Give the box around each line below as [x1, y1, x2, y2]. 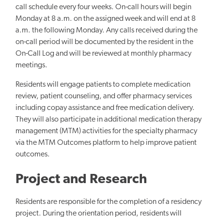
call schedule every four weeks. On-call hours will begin [15, 3, 191, 11]
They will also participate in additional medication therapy [15, 115, 201, 124]
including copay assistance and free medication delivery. [15, 104, 195, 112]
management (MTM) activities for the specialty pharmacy [15, 127, 197, 135]
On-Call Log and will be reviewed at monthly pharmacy [15, 49, 191, 58]
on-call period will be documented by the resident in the [15, 38, 193, 46]
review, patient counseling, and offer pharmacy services [15, 92, 192, 100]
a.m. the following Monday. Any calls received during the [15, 26, 198, 34]
